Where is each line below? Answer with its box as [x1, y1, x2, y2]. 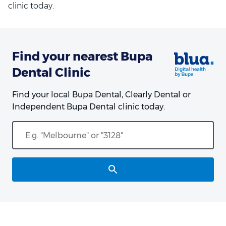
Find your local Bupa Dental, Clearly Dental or [12, 90, 191, 99]
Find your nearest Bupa [12, 49, 152, 64]
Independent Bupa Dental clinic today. [12, 102, 165, 111]
